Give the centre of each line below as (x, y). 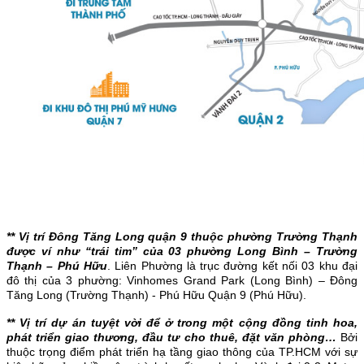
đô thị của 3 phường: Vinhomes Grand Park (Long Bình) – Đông (182, 281)
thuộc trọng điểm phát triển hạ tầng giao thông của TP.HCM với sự (182, 352)
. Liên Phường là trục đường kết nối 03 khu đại (232, 266)
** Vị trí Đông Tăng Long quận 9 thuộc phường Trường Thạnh (182, 237)
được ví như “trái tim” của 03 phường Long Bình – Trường (182, 251)
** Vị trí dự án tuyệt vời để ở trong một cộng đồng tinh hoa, (182, 323)
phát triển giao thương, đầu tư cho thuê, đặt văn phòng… (173, 338)
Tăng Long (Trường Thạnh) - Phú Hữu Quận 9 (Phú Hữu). (156, 295)
